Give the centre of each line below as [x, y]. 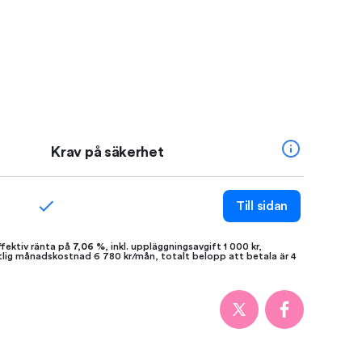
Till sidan [262, 206]
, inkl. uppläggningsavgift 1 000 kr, [183, 246]
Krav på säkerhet [107, 152]
